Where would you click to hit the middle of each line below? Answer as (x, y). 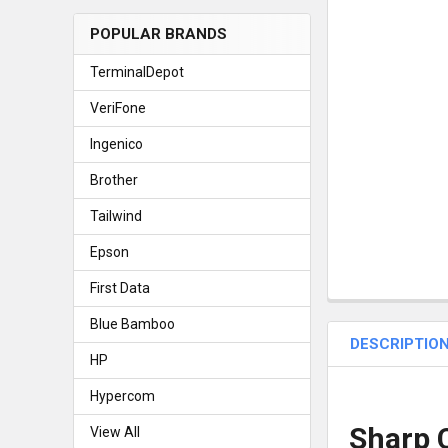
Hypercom (122, 395)
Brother (113, 179)
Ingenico (116, 143)
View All (114, 431)
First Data (119, 287)
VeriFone (117, 107)
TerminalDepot (136, 71)
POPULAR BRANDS (158, 33)
